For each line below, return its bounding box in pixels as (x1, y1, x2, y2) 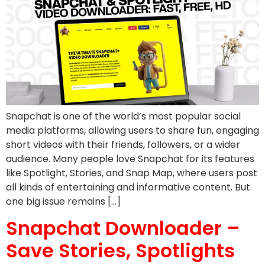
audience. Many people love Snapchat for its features (6, 151, 254, 166)
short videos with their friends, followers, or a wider (6, 137, 240, 151)
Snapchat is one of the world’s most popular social (6, 109, 241, 123)
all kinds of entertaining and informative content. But (6, 180, 250, 194)
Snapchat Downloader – (6, 215, 240, 242)
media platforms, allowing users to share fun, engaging (6, 123, 259, 137)
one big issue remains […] (6, 194, 121, 208)
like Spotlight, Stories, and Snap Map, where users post (6, 166, 257, 180)
